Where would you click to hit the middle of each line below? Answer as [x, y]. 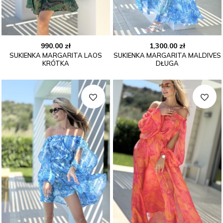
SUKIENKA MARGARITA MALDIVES [167, 56]
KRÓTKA [56, 63]
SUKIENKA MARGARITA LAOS [56, 56]
